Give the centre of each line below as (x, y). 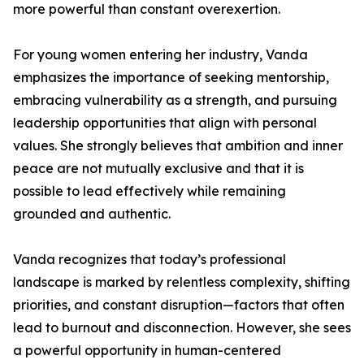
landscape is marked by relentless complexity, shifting (182, 282)
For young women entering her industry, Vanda (160, 54)
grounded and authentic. (92, 214)
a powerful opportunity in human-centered (147, 350)
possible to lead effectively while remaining (149, 191)
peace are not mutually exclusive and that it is (158, 168)
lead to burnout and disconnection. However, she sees (182, 327)
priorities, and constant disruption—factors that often (179, 305)
